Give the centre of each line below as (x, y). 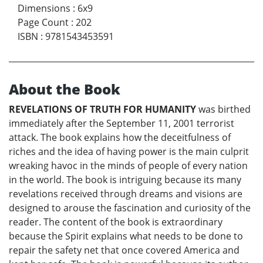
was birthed (223, 109)
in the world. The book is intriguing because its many (125, 179)
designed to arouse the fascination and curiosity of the (130, 208)
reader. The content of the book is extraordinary (116, 222)
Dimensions (44, 8)
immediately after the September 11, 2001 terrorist (122, 123)
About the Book (65, 89)
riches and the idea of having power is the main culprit (129, 151)
